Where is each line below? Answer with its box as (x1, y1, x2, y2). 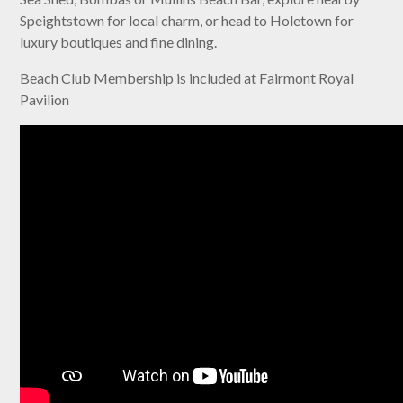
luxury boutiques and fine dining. (20, 33, 218, 51)
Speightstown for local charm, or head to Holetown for (20, 12, 354, 30)
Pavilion (20, 91, 70, 109)
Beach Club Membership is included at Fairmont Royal (20, 69, 354, 87)
